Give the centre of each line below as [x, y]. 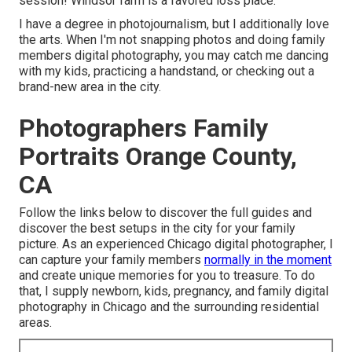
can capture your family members [112, 260]
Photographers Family [143, 128]
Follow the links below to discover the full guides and [165, 213]
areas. [35, 323]
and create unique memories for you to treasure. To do [167, 276]
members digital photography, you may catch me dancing [174, 56]
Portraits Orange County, [158, 157]
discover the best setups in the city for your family [157, 229]
